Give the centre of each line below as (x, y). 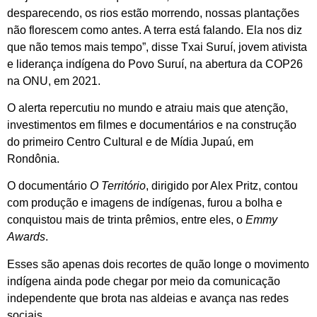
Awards (26, 237)
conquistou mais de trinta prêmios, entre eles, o (126, 220)
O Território (118, 186)
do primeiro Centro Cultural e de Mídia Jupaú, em (130, 142)
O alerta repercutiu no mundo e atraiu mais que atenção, (148, 108)
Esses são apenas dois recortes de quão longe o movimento (158, 264)
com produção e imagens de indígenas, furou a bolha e (145, 203)
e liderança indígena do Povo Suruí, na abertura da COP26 (155, 64)
